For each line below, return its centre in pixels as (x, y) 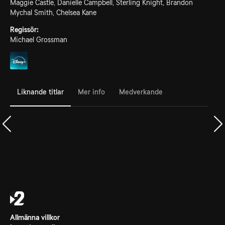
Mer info (91, 92)
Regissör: (24, 30)
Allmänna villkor (35, 217)
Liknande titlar (40, 92)
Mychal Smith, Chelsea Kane (53, 13)
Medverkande (141, 92)
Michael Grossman (39, 40)
